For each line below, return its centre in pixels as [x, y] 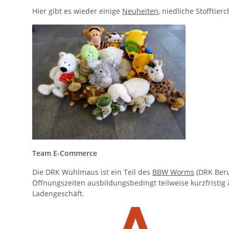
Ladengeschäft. [58, 193]
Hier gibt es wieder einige [77, 11]
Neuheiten [140, 11]
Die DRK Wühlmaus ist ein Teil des [92, 172]
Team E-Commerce [65, 153]
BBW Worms [173, 172]
